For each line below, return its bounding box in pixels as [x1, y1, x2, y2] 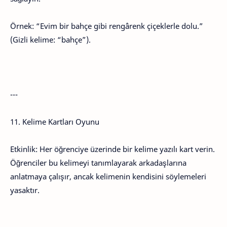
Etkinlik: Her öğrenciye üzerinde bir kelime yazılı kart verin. [10, 144, 215, 154]
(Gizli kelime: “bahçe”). [10, 34, 91, 45]
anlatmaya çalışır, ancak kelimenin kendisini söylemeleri [10, 171, 206, 181]
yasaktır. [10, 185, 40, 195]
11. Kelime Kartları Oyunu [10, 117, 99, 127]
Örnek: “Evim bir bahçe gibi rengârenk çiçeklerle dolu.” [10, 21, 203, 31]
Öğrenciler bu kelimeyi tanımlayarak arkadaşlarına [10, 158, 186, 168]
